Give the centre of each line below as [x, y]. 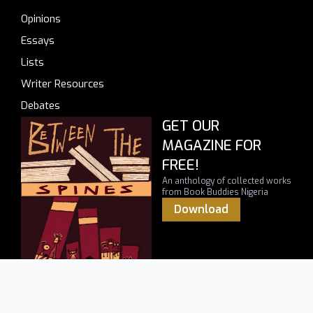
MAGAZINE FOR [211, 145]
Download [201, 209]
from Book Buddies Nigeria [215, 192]
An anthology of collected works [226, 181]
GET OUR [190, 126]
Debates [41, 105]
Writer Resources [63, 83]
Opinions [41, 19]
